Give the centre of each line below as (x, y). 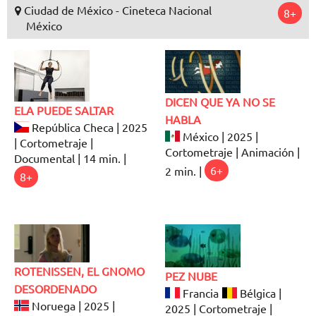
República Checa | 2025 (89, 127)
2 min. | (185, 170)
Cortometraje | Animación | (232, 151)
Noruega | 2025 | (72, 306)
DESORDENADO (55, 289)
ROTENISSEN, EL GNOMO (79, 271)
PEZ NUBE (191, 276)
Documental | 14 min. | (72, 158)
